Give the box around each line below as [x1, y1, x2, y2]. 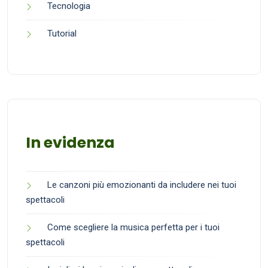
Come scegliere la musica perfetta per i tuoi [47, 221, 220, 233]
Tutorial [47, 28, 77, 39]
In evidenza [26, 132, 115, 153]
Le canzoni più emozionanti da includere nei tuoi [47, 179, 236, 190]
